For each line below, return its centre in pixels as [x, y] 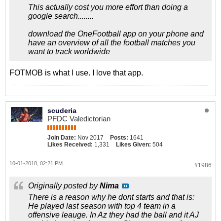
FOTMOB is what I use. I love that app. [76, 73]
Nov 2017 [91, 138]
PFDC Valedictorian [79, 119]
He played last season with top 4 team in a [102, 206]
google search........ [61, 16]
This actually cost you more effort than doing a [108, 7]
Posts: [119, 138]
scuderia [62, 110]
